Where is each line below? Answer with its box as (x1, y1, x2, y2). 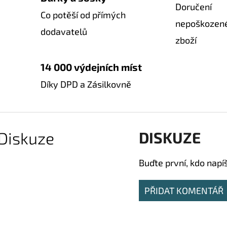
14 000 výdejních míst (41, 60, 142, 73)
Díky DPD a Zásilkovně (41, 78, 131, 90)
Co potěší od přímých (41, 9, 126, 21)
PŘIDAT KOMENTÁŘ (144, 184, 224, 196)
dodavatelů (41, 26, 87, 37)
